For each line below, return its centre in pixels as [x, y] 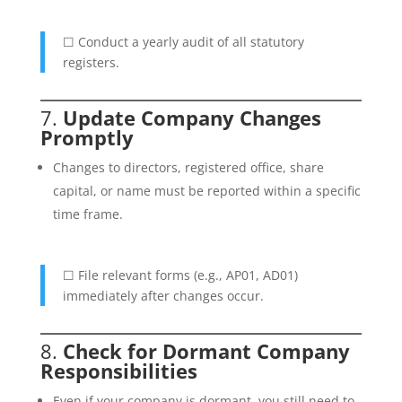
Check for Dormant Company [206, 351]
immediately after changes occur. [163, 296]
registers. [91, 62]
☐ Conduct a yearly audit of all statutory [183, 42]
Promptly [87, 137]
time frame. [87, 214]
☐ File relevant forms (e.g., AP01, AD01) [180, 275]
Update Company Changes [192, 118]
